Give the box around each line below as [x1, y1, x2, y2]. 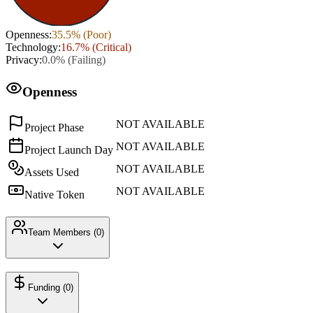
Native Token [24, 189, 85, 201]
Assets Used [24, 166, 79, 179]
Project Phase [24, 122, 84, 134]
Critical [96, 41, 128, 53]
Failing [71, 53, 102, 66]
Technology [6, 41, 58, 53]
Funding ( [28, 282, 66, 293]
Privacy [6, 53, 39, 66]
